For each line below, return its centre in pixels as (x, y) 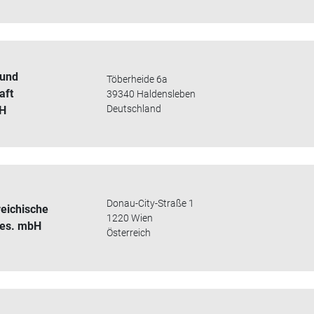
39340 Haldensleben (151, 94)
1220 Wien (130, 218)
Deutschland (134, 108)
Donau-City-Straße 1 (151, 203)
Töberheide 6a (137, 79)
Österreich (129, 232)
